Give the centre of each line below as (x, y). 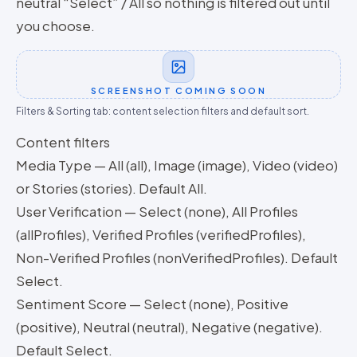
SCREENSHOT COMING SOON (178, 90)
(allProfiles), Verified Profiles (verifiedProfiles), (161, 234)
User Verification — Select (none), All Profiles (157, 211)
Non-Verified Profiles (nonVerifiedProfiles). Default (177, 257)
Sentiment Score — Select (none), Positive (152, 304)
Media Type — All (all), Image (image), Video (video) (177, 165)
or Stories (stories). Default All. (112, 188)
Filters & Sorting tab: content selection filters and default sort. (163, 111)
